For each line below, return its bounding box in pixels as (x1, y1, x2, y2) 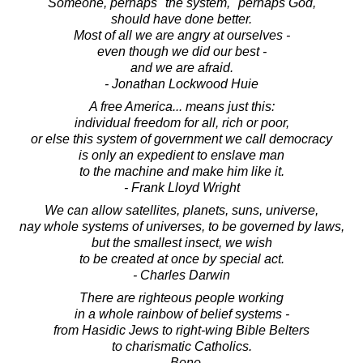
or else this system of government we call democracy (31, 131, 332, 146)
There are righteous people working (79, 290, 284, 305)
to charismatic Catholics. (111, 339, 252, 353)
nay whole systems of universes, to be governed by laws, (19, 219, 344, 233)
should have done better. (111, 11, 252, 26)
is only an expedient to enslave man (79, 147, 284, 162)
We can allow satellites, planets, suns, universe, (45, 203, 318, 217)
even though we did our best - (96, 44, 267, 58)
